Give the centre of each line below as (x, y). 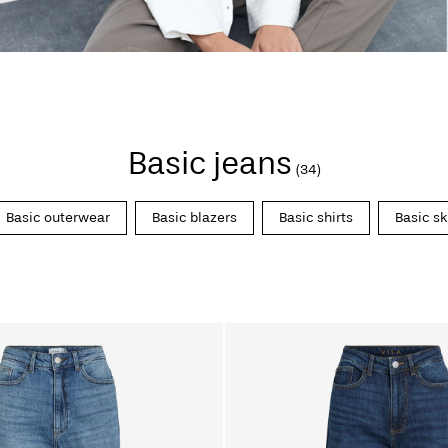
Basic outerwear (57, 217)
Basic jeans (209, 163)
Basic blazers (194, 217)
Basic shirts (315, 217)
